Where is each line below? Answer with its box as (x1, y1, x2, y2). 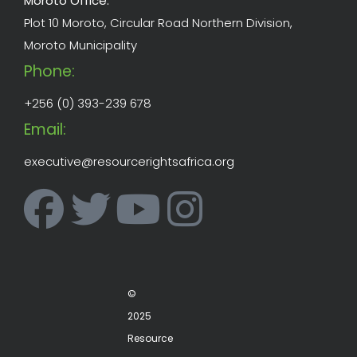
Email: (24, 119, 66, 141)
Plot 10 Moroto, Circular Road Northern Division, (24, 14, 292, 32)
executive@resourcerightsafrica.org (24, 153, 234, 171)
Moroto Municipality (24, 37, 137, 54)
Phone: (24, 61, 75, 83)
